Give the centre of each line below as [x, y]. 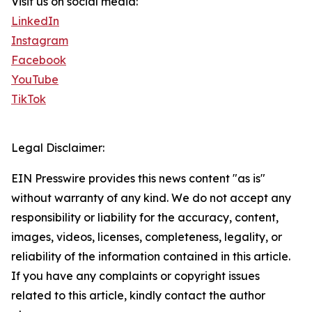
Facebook [39, 60]
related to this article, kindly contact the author [138, 296]
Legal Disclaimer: [58, 148]
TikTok [29, 99]
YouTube [35, 80]
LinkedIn [35, 21]
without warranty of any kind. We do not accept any [151, 198]
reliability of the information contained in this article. [151, 257]
